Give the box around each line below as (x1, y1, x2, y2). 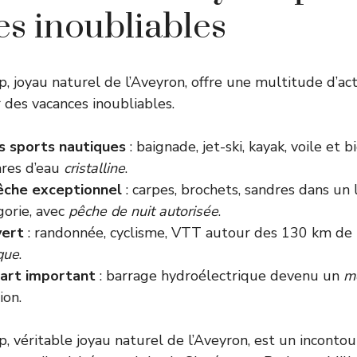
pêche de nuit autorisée (69, 202, 218, 221)
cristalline (64, 159, 125, 178)
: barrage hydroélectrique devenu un (96, 266, 343, 285)
